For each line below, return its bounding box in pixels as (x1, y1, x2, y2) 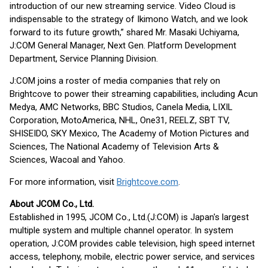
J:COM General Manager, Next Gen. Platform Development (10, 40, 236, 51)
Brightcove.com (117, 176, 178, 187)
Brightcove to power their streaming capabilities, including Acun (10, 89, 258, 99)
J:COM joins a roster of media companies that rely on (10, 75, 220, 86)
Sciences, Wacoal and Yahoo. (10, 154, 125, 165)
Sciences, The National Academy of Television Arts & (10, 141, 219, 152)
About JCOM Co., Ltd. (10, 199, 94, 209)
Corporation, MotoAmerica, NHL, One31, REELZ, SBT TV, (10, 115, 230, 126)
